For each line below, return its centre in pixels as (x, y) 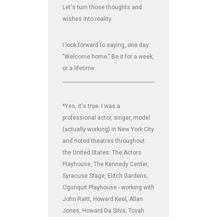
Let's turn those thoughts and (102, 8)
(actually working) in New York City (108, 130)
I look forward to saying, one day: (106, 45)
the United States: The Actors (102, 153)
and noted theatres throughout (104, 141)
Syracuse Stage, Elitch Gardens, (105, 176)
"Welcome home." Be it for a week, (108, 57)
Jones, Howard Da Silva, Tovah (103, 211)
